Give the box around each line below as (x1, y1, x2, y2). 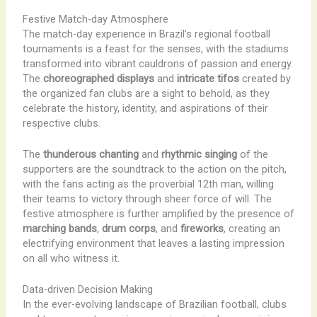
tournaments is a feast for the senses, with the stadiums (22, 42, 289, 55)
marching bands (22, 221, 97, 235)
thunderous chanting (42, 147, 139, 161)
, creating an (223, 221, 280, 235)
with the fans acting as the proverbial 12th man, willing (22, 177, 274, 190)
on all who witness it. (22, 251, 120, 265)
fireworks (180, 221, 224, 235)
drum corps (101, 221, 156, 235)
